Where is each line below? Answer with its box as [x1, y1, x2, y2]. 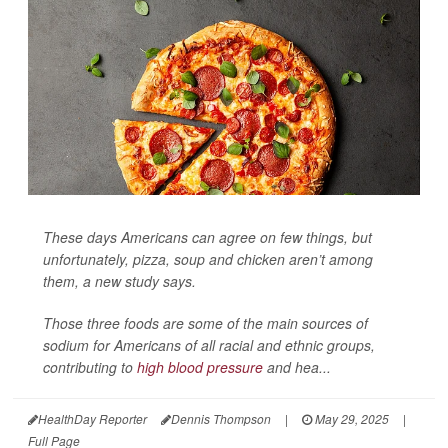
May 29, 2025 [312, 410, 389, 427]
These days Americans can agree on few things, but [43, 227, 372, 247]
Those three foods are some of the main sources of [43, 313, 368, 333]
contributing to [43, 357, 137, 377]
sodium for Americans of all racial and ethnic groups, [43, 335, 375, 355]
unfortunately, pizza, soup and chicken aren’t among [43, 249, 373, 269]
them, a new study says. [43, 271, 196, 291]
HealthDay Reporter [38, 410, 147, 427]
